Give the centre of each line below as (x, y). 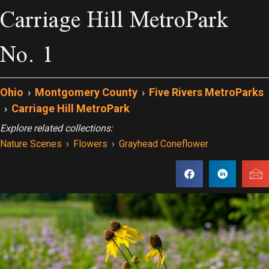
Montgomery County (86, 92)
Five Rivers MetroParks (206, 92)
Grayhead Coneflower (164, 144)
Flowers (90, 144)
